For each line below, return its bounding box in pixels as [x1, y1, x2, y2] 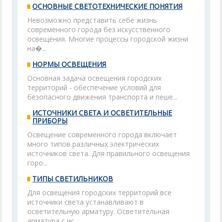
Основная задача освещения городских [27, 73, 162, 83]
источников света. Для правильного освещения [27, 149, 190, 158]
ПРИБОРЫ [32, 116, 68, 125]
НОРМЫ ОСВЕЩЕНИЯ [32, 59, 107, 69]
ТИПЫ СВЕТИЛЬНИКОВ [32, 174, 113, 183]
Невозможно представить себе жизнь [27, 15, 158, 25]
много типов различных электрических [27, 139, 160, 149]
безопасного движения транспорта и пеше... [27, 92, 178, 102]
